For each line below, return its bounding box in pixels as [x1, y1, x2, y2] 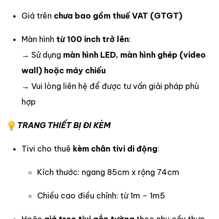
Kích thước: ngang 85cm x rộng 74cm [37, 167, 179, 177]
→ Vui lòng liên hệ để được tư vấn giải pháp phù [22, 81, 199, 91]
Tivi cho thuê [22, 144, 73, 154]
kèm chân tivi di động [73, 144, 157, 154]
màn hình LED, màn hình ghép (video [63, 50, 206, 60]
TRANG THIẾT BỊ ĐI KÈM [17, 120, 110, 131]
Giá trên [22, 11, 54, 21]
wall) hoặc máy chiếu [22, 66, 106, 76]
